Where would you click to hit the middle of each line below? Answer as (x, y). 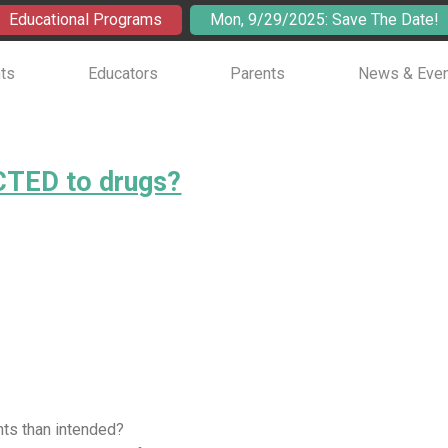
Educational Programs (85, 19)
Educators (122, 73)
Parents (258, 73)
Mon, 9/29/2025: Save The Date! (324, 19)
